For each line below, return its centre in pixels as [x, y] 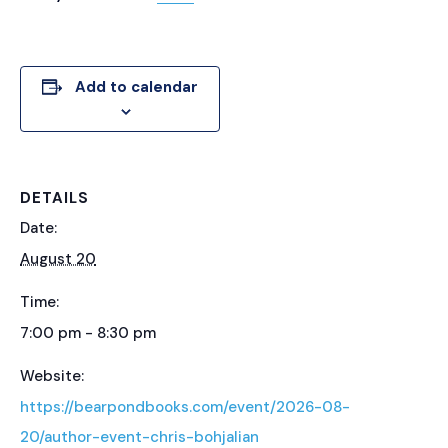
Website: [52, 376]
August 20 [58, 259]
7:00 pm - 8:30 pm [88, 333]
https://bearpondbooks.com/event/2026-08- [185, 407]
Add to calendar [136, 87]
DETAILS [54, 198]
